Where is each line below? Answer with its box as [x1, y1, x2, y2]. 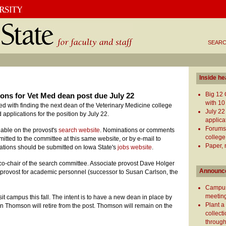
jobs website [118, 144, 152, 151]
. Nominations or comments [100, 127, 175, 134]
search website [59, 127, 100, 134]
